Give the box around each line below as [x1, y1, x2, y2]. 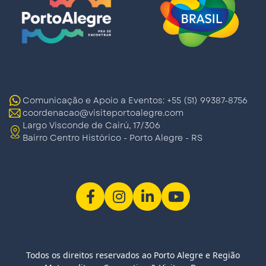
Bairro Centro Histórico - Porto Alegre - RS [23, 132, 202, 144]
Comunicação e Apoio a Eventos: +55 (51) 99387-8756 [23, 94, 248, 106]
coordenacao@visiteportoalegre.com [23, 107, 183, 119]
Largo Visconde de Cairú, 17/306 [23, 119, 160, 131]
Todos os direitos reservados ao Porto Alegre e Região [26, 249, 240, 261]
